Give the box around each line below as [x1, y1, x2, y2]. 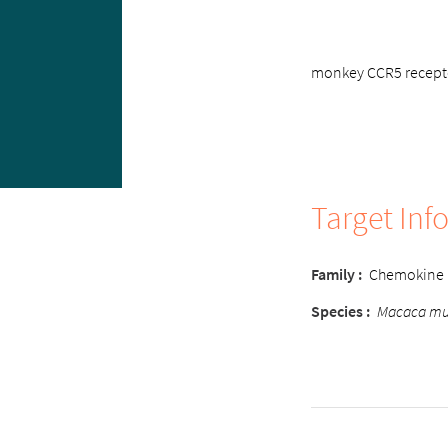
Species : [311, 301, 370, 321]
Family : [311, 264, 362, 284]
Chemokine [369, 264, 444, 284]
